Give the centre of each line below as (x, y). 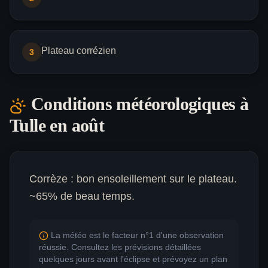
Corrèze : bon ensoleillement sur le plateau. (133, 179)
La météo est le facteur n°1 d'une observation (137, 235)
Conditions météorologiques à (140, 104)
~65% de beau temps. (82, 197)
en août (75, 126)
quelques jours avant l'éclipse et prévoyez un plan (133, 259)
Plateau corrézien (79, 51)
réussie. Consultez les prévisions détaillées (120, 247)
